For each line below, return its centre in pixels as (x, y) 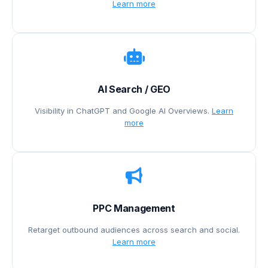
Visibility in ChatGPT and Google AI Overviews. (123, 110)
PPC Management (134, 208)
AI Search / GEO (134, 89)
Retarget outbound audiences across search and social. (134, 229)
